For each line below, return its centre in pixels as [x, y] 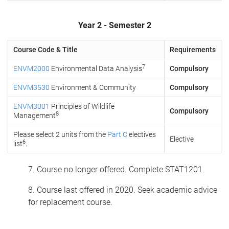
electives [142, 134]
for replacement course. [71, 202]
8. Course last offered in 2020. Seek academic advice [123, 190]
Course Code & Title [45, 50]
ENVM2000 [31, 68]
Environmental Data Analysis [96, 68]
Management [35, 116]
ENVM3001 [31, 106]
